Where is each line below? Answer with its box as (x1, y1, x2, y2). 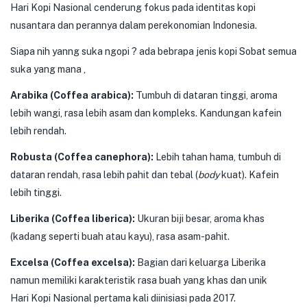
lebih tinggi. (10, 187, 62, 198)
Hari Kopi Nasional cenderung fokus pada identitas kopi (10, 2, 256, 13)
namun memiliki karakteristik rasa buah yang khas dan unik (10, 275, 267, 286)
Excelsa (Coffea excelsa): (10, 257, 135, 268)
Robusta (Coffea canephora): (10, 151, 153, 162)
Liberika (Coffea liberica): (10, 213, 135, 224)
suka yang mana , (10, 64, 86, 75)
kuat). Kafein (219, 169, 279, 180)
